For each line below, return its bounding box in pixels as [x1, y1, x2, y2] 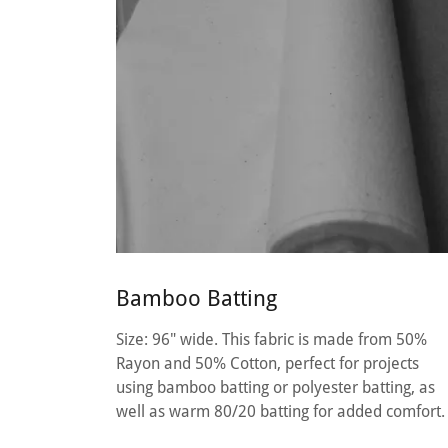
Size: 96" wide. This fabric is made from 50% [116, 329, 427, 349]
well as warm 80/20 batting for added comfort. [116, 401, 445, 421]
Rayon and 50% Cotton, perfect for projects [116, 353, 419, 373]
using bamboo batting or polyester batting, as [116, 377, 435, 397]
